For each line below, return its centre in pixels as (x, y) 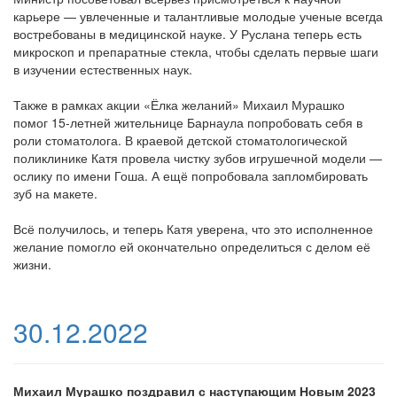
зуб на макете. (55, 194)
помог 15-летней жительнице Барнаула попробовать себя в (188, 123)
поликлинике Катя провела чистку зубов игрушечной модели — (198, 158)
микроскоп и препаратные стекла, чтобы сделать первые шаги (196, 52)
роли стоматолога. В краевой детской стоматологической (180, 140)
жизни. (32, 265)
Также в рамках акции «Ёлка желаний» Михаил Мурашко (179, 105)
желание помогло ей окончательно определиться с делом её (192, 247)
